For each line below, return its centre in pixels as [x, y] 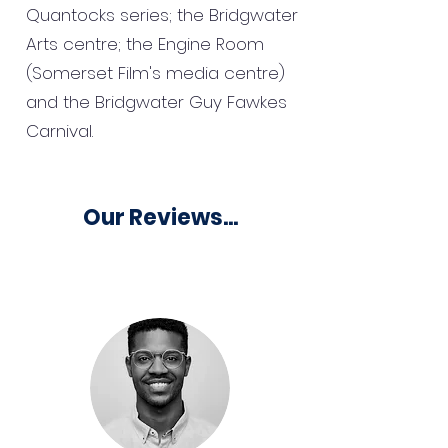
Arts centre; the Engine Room [145, 44]
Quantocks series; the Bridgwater [162, 15]
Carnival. [59, 131]
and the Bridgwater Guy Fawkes [156, 102]
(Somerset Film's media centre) [155, 73]
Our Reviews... [160, 217]
